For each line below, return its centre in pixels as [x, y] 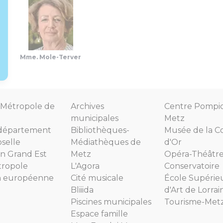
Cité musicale [97, 178]
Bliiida [82, 190]
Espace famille [99, 214]
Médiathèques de [106, 142]
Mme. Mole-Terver [51, 57]
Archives [87, 107]
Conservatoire [192, 166]
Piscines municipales [111, 202]
